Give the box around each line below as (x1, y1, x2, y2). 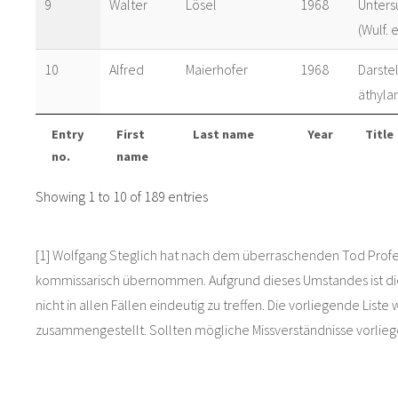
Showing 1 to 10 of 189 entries (36, 187, 208, 206)
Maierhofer (186, 60, 248, 79)
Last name (193, 126, 254, 143)
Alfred (109, 60, 144, 79)
